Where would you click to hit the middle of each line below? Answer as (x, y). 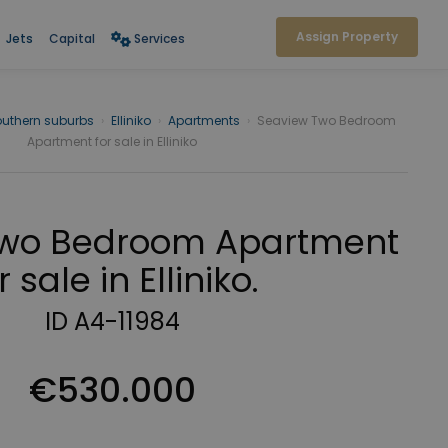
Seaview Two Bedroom (326, 120)
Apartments (203, 120)
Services (159, 38)
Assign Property (347, 36)
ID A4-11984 (112, 321)
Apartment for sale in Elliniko (112, 141)
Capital (71, 38)
